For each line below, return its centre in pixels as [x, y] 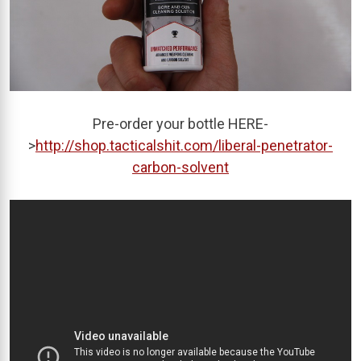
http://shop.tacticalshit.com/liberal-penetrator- [184, 146]
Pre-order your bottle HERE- [180, 124]
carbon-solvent [180, 168]
